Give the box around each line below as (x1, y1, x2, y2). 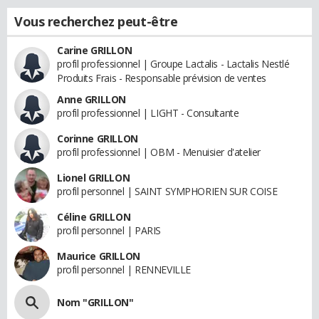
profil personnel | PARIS (57, 223, 161, 237)
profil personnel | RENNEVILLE (57, 262, 191, 276)
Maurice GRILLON (57, 249, 140, 263)
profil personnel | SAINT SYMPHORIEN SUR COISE (57, 184, 278, 198)
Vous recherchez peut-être (14, 12, 178, 30)
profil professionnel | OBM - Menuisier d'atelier (57, 145, 261, 159)
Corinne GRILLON (57, 131, 138, 145)
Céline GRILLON (57, 209, 131, 224)
